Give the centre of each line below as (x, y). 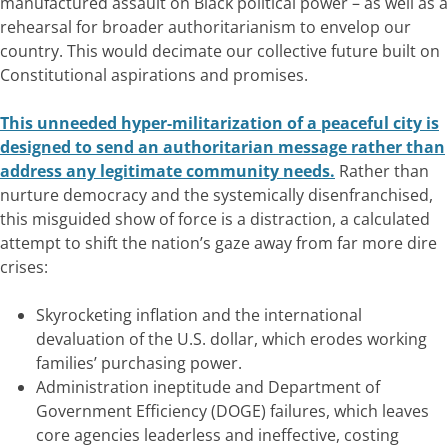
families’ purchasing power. (139, 362)
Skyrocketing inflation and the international (199, 314)
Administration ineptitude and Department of (208, 386)
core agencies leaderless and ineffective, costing (217, 434)
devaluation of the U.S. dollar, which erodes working (231, 338)
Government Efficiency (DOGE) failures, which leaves (232, 410)
